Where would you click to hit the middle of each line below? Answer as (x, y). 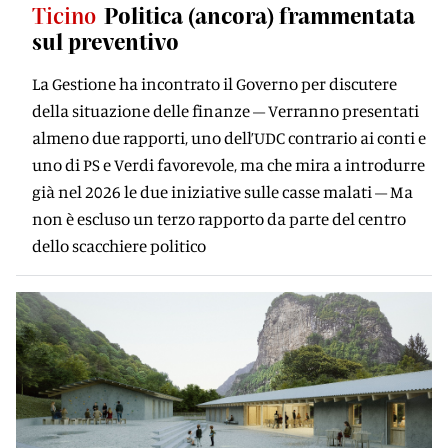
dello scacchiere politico (119, 245)
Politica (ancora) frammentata (259, 15)
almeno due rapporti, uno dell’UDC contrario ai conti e (229, 137)
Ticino (64, 15)
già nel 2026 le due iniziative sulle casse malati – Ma (222, 191)
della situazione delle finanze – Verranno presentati (225, 110)
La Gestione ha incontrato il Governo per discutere (214, 83)
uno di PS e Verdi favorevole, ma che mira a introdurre (228, 164)
